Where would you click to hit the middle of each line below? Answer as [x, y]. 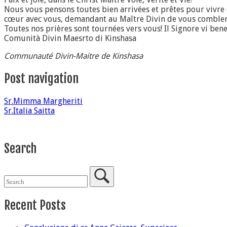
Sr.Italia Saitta [29, 111]
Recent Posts [35, 205]
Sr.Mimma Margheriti [43, 101]
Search [20, 149]
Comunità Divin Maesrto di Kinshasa [70, 39]
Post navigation [41, 79]
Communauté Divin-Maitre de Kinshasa [73, 56]
